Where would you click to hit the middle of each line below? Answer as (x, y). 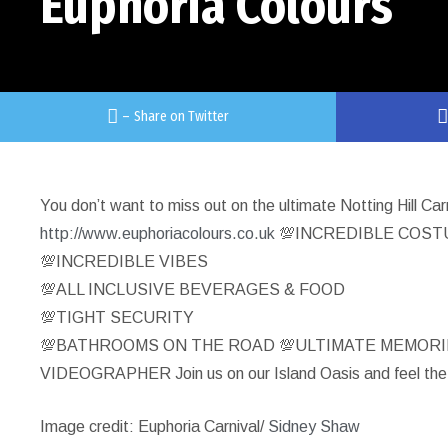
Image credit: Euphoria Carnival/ (154, 426)
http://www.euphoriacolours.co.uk (158, 233)
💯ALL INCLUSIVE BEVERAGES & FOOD (193, 289)
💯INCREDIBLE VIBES (124, 261)
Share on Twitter (181, 116)
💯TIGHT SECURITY (117, 317)
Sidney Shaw (314, 426)
